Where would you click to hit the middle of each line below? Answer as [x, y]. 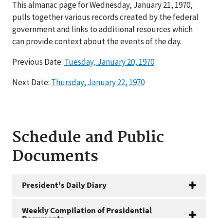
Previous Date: [38, 62]
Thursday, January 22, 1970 [98, 82]
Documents [55, 157]
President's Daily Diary [64, 185]
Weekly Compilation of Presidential [87, 210]
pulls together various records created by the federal [105, 17]
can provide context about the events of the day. [97, 41]
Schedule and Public [88, 138]
